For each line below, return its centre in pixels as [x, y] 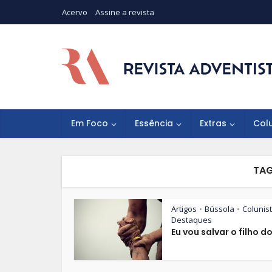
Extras [213, 123]
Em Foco [90, 123]
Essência [154, 123]
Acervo [75, 12]
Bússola [219, 209]
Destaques [192, 220]
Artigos [184, 209]
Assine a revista [125, 12]
